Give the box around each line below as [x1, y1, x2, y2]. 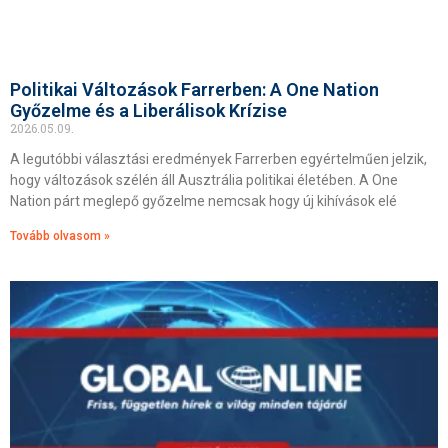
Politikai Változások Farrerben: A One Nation [10, 79, 379, 100]
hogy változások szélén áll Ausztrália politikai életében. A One [10, 172, 398, 188]
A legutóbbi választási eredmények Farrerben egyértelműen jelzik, [10, 151, 427, 167]
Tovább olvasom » [10, 229, 110, 243]
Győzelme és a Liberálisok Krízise [10, 100, 287, 121]
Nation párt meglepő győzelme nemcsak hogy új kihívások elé [10, 193, 397, 209]
